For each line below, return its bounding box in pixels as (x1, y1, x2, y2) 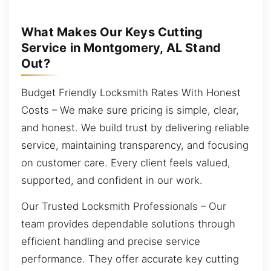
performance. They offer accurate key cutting (21, 253, 239, 266)
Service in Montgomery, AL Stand (21, 41, 221, 55)
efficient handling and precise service (21, 235, 200, 248)
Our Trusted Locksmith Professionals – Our (21, 200, 226, 213)
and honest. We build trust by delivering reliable (21, 121, 249, 134)
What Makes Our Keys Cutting (21, 25, 203, 39)
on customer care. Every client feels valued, (21, 156, 230, 169)
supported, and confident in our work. (21, 174, 203, 186)
